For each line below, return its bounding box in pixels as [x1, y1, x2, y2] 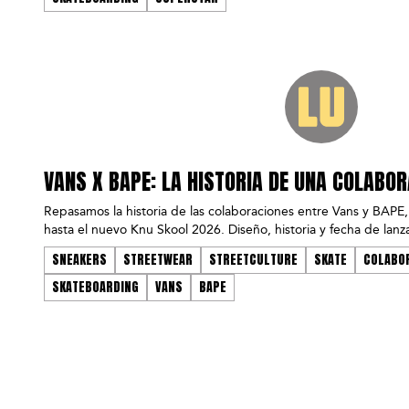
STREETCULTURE [209, 250, 298, 270]
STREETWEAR [123, 250, 193, 270]
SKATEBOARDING [52, 278, 139, 298]
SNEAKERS [52, 250, 107, 270]
